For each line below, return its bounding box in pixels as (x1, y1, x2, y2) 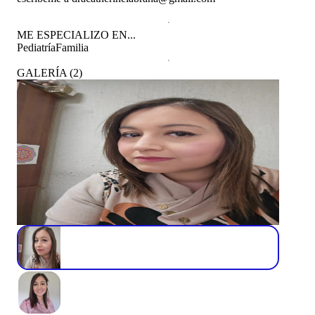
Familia (56, 41, 89, 53)
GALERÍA (17, 66, 67, 79)
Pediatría (17, 41, 56, 53)
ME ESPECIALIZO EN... (17, 28, 136, 41)
